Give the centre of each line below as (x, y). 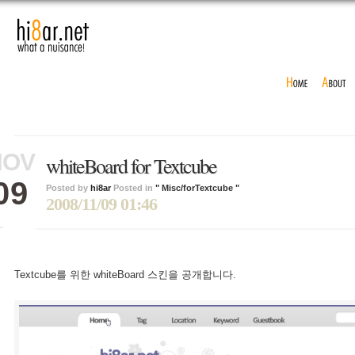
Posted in (133, 188)
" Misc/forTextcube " (197, 188)
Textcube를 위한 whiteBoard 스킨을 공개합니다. (125, 275)
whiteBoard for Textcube (131, 166)
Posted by (68, 188)
